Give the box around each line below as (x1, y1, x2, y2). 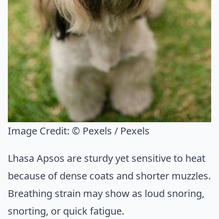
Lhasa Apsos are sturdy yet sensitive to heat (8, 152, 205, 165)
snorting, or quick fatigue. (8, 204, 124, 218)
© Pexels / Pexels (72, 124, 150, 138)
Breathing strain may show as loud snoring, (8, 187, 204, 200)
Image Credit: (8, 124, 72, 138)
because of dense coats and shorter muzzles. (8, 169, 211, 183)
